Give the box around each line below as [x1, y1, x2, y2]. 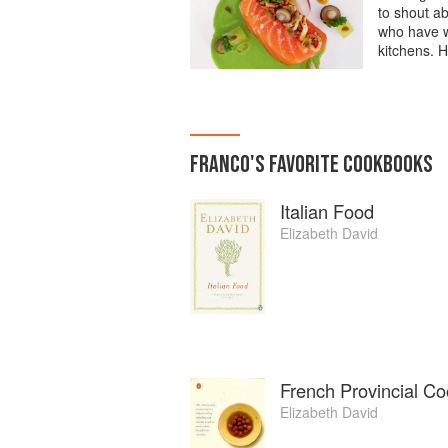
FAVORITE [269, 150, 339, 179]
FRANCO [190, 150, 250, 179]
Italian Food [280, 198, 374, 224]
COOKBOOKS [339, 150, 433, 179]
